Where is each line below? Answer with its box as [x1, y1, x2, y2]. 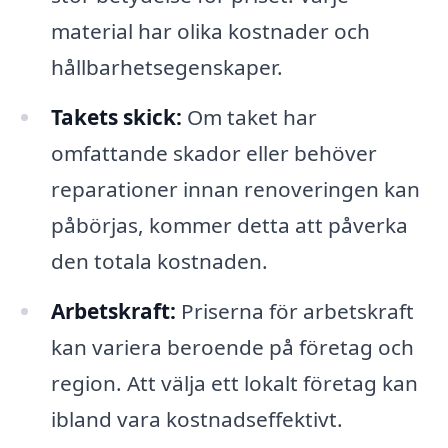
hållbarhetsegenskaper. [50, 53, 283, 82]
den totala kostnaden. [50, 246, 268, 275]
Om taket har [181, 102, 317, 131]
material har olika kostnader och [50, 17, 370, 46]
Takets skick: [50, 102, 182, 131]
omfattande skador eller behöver [50, 138, 377, 167]
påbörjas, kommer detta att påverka [50, 210, 408, 239]
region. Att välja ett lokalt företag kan [50, 368, 418, 397]
